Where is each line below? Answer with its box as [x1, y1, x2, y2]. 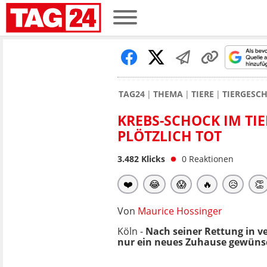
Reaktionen [189, 153, 234, 164]
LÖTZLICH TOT [117, 126, 214, 145]
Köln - [117, 225, 143, 238]
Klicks [139, 153, 165, 164]
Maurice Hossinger [138, 204, 222, 218]
